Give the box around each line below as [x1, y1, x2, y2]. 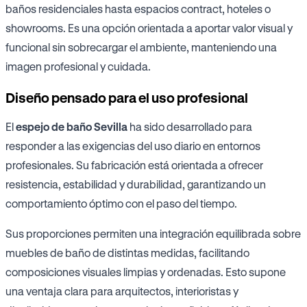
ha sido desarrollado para [127, 120, 252, 134]
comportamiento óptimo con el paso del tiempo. [5, 197, 237, 210]
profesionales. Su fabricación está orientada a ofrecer [5, 158, 263, 172]
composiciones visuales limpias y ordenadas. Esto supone [5, 265, 286, 279]
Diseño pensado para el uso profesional [5, 90, 248, 106]
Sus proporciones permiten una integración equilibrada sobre [5, 227, 301, 241]
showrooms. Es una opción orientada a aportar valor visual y [5, 21, 293, 35]
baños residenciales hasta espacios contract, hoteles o [5, 2, 271, 16]
